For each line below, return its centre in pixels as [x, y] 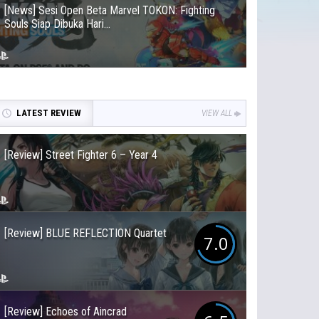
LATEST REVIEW [48, 113]
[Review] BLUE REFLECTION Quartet [85, 233]
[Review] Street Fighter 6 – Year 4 [81, 155]
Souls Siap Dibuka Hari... [57, 24]
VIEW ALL [217, 113]
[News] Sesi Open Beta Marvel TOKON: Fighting [110, 10]
